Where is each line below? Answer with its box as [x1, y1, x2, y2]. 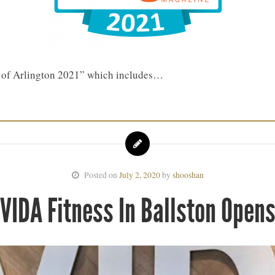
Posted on [79, 169, 119, 180]
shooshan [172, 169, 204, 180]
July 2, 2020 [118, 169, 160, 180]
